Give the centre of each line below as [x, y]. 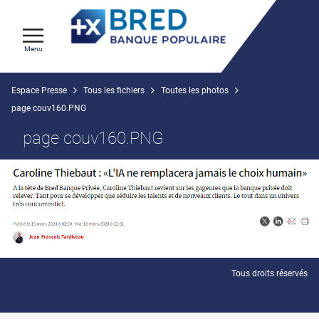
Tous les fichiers [114, 90]
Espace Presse [39, 90]
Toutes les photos [195, 90]
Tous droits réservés [270, 273]
